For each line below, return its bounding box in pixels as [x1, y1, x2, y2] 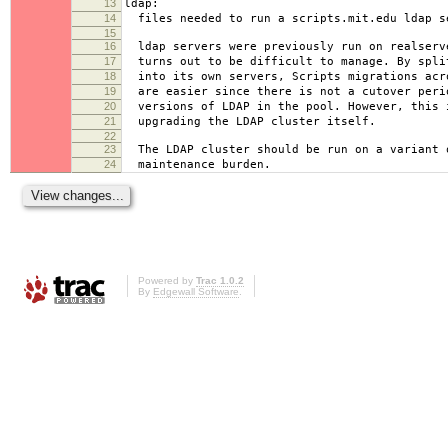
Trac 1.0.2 [196, 275, 244, 287]
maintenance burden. [124, 157, 271, 171]
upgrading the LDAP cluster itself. [124, 114, 376, 128]
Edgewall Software [153, 286, 239, 298]
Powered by [138, 275, 196, 287]
